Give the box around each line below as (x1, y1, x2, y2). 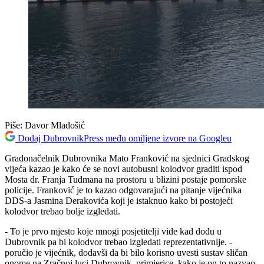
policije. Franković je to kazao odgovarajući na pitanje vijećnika (5, 184, 242, 195)
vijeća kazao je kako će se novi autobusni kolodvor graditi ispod (5, 163, 242, 174)
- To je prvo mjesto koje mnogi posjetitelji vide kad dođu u (5, 226, 222, 236)
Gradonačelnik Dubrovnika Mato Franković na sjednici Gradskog (5, 153, 249, 163)
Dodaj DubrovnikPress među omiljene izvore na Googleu (18, 133, 232, 143)
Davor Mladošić (25, 120, 85, 130)
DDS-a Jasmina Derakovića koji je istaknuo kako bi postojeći (5, 195, 233, 206)
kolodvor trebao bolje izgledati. (5, 206, 120, 216)
